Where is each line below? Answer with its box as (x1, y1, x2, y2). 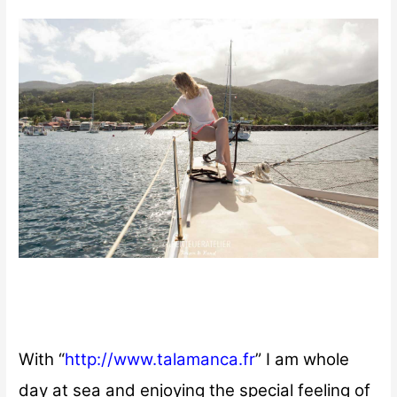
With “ (19, 348, 66, 370)
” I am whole (255, 348, 350, 370)
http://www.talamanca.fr (65, 348, 256, 370)
